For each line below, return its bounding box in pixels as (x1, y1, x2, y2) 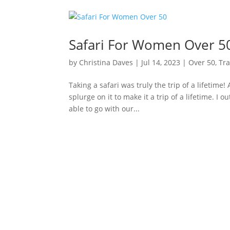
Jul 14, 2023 (141, 57, 181, 67)
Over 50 (188, 57, 216, 67)
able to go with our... (69, 103, 140, 113)
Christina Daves (79, 57, 133, 67)
